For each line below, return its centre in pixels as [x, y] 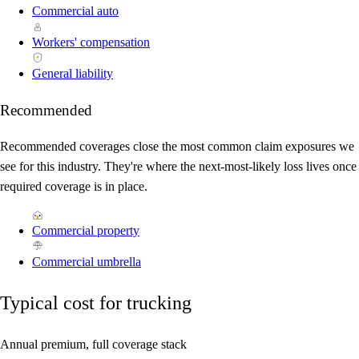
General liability [73, 73]
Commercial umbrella [87, 262]
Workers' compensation [91, 42]
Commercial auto [75, 10]
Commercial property [86, 231]
